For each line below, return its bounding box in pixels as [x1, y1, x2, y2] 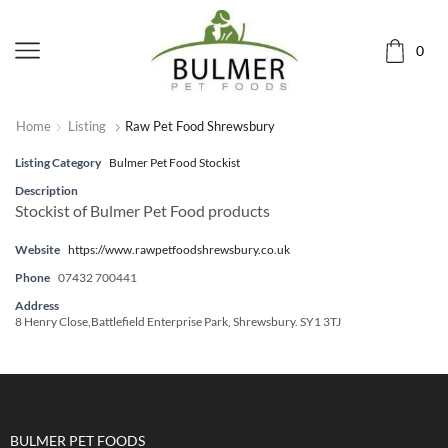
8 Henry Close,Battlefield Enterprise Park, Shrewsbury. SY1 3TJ [15, 314, 341, 329]
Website [15, 242, 60, 257]
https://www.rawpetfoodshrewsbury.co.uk [68, 242, 290, 257]
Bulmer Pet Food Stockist [109, 154, 240, 169]
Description [15, 182, 78, 197]
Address [15, 298, 59, 313]
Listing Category [15, 154, 101, 169]
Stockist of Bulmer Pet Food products [15, 200, 270, 220]
